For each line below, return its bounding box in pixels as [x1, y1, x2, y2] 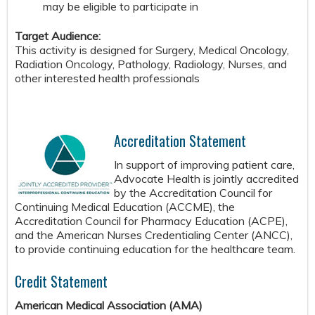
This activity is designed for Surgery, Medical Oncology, [15, 43, 289, 58]
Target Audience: [15, 29, 103, 44]
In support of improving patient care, [114, 157, 295, 172]
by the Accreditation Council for [114, 186, 272, 200]
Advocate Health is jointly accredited [114, 172, 299, 186]
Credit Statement [15, 271, 108, 292]
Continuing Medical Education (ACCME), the [15, 200, 235, 214]
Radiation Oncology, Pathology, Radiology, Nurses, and [15, 57, 287, 72]
